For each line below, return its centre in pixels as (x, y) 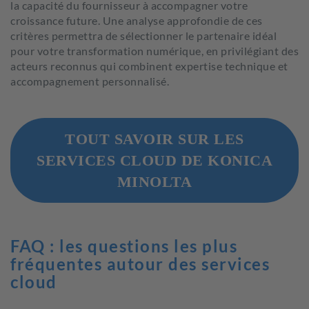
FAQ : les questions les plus (124, 246)
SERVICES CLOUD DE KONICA (154, 160)
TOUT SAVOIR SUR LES (154, 139)
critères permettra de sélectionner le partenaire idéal (143, 36)
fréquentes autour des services (140, 264)
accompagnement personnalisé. (90, 81)
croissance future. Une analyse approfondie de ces (137, 20)
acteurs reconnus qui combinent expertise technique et (149, 66)
